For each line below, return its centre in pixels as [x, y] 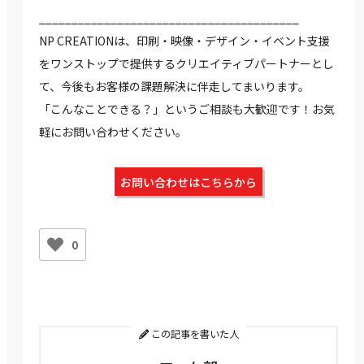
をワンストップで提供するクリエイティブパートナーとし [186, 64]
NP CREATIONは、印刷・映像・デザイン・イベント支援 [184, 41]
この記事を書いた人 [193, 334]
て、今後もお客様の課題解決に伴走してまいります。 [174, 87]
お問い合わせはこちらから [188, 182]
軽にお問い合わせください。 [113, 132]
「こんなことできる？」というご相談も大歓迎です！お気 [187, 109]
